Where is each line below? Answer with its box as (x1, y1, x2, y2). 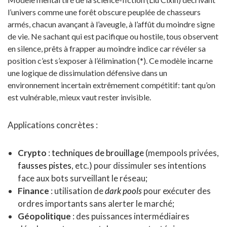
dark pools (105, 185, 142, 196)
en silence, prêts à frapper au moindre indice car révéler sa (8, 44, 206, 53)
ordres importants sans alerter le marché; (18, 198, 174, 209)
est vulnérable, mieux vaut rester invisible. (8, 92, 151, 102)
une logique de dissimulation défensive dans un (8, 68, 167, 78)
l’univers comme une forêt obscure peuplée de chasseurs (8, 7, 201, 17)
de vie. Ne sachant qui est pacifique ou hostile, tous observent (8, 31, 218, 41)
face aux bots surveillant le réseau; (18, 173, 147, 183)
